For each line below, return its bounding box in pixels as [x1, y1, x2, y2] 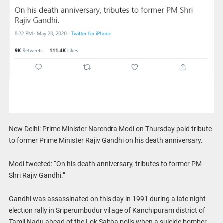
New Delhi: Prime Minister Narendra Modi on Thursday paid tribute [8, 125, 212, 133]
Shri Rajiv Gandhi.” [8, 171, 65, 179]
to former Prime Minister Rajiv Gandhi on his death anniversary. [8, 136, 203, 144]
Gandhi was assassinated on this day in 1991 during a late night [8, 194, 206, 203]
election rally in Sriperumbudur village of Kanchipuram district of [8, 206, 205, 214]
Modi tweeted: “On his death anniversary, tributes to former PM [8, 159, 202, 168]
